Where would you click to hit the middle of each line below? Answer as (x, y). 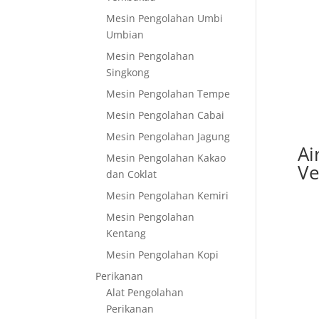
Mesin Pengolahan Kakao (166, 158)
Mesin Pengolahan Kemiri (168, 195)
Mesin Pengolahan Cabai (166, 115)
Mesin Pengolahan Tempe (168, 94)
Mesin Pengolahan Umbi (165, 18)
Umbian (125, 35)
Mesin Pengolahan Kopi (163, 255)
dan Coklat (132, 174)
